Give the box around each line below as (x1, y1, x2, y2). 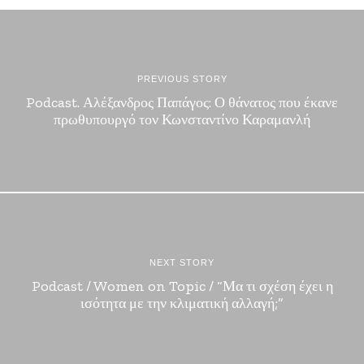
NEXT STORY (149, 258, 214, 267)
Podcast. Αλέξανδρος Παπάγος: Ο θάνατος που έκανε (26, 93, 338, 111)
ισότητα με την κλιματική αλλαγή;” (80, 294, 284, 312)
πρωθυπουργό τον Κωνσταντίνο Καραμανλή (54, 110, 310, 128)
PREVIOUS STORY (136, 74, 227, 84)
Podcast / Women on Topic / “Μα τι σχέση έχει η (31, 277, 333, 295)
